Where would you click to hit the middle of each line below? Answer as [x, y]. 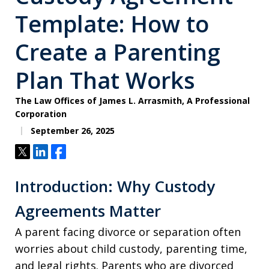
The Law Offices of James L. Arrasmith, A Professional [132, 101]
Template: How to [112, 23]
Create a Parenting [118, 52]
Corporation [41, 114]
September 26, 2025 [71, 131]
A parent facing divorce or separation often [128, 232]
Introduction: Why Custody [115, 186]
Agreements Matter [88, 211]
